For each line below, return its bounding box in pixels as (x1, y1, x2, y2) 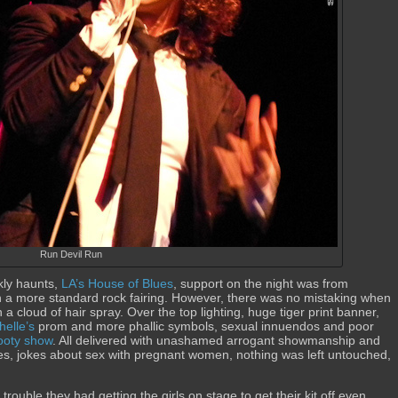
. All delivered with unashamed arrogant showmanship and (52, 333, 380, 347)
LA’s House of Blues (61, 276, 173, 291)
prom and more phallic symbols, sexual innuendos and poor (35, 319, 374, 333)
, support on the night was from (173, 276, 348, 291)
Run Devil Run (40, 249, 102, 259)
